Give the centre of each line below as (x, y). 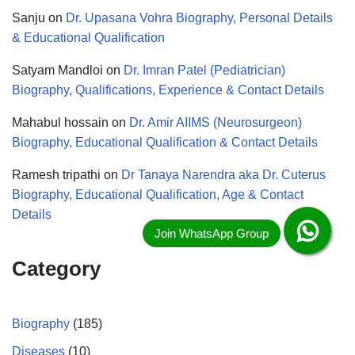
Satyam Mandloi (57, 71)
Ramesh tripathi (56, 175)
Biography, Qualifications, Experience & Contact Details (168, 90)
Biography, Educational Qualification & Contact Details (165, 143)
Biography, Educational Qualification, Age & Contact (158, 195)
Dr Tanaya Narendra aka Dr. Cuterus (223, 175)
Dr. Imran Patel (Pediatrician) (204, 71)
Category (56, 269)
